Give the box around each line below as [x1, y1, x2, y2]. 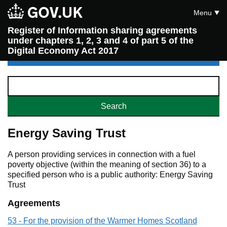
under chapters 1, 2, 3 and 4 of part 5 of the [8, 35, 194, 46]
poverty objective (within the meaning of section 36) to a [8, 160, 206, 169]
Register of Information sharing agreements [8, 25, 197, 35]
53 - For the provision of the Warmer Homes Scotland [8, 216, 197, 225]
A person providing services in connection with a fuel [8, 150, 196, 159]
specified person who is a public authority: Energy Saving [8, 170, 213, 179]
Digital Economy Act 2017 [8, 46, 119, 56]
